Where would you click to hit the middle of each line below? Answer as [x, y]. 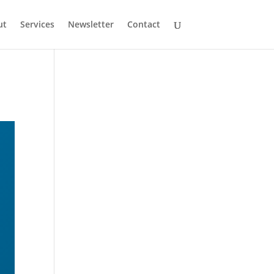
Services [37, 24]
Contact [143, 24]
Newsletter [91, 24]
